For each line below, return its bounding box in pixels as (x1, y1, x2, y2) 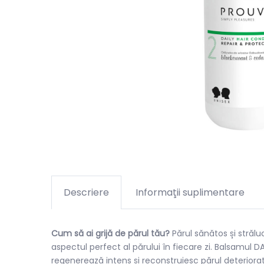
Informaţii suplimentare (136, 186, 245, 199)
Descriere (64, 186, 109, 199)
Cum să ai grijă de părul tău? (51, 227, 170, 239)
